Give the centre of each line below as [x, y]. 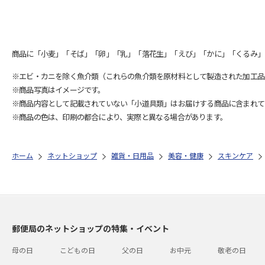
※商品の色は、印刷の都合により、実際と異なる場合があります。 [119, 117]
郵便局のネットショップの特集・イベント [91, 228]
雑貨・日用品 [132, 155]
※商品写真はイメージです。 [59, 90]
